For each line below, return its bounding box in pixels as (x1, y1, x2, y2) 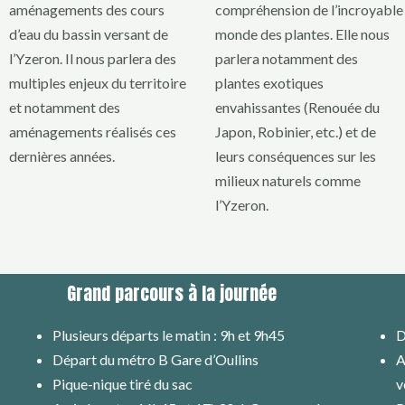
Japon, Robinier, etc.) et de (215, 123, 376, 141)
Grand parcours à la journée (66, 278, 277, 307)
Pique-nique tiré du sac (52, 374, 193, 392)
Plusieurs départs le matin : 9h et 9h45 (52, 325, 285, 344)
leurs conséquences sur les (215, 147, 376, 165)
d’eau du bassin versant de (9, 25, 168, 43)
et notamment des (9, 99, 120, 117)
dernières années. (9, 147, 115, 165)
